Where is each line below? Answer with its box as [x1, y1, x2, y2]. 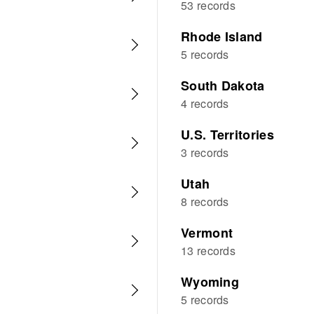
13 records [181, 243, 235, 259]
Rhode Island [181, 27, 263, 46]
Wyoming [181, 273, 240, 291]
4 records [181, 95, 229, 111]
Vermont [181, 224, 233, 242]
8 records [181, 193, 229, 210]
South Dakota [181, 76, 265, 95]
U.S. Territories [181, 125, 274, 144]
